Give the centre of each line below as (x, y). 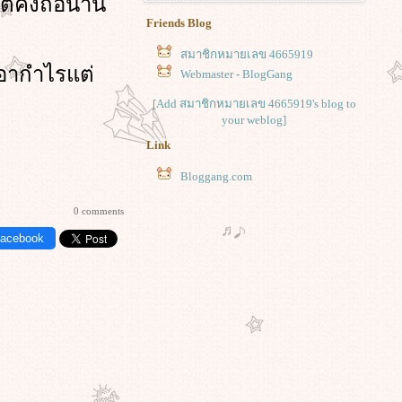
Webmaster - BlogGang (236, 74)
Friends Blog (179, 23)
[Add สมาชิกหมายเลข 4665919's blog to (254, 103)
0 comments (99, 211)
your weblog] (254, 119)
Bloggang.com (216, 176)
